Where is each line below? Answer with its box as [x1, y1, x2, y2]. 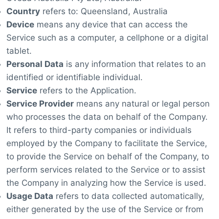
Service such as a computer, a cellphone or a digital [6, 32, 208, 43]
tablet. [6, 45, 32, 56]
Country [6, 6, 40, 16]
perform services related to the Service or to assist [6, 164, 205, 175]
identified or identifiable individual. [6, 72, 143, 82]
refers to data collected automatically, [53, 191, 204, 201]
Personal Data [6, 59, 64, 69]
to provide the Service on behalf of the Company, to [6, 151, 209, 161]
